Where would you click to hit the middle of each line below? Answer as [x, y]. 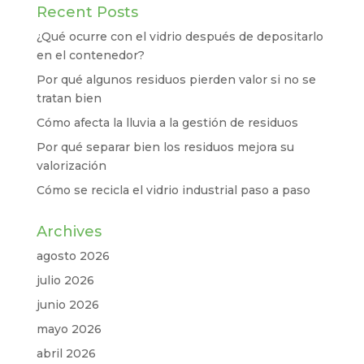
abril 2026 [66, 353]
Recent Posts [87, 12]
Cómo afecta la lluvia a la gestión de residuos [167, 123]
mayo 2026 [69, 329]
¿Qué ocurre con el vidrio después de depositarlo [180, 37]
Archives [69, 232]
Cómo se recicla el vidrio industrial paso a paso [173, 190]
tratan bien [69, 98]
